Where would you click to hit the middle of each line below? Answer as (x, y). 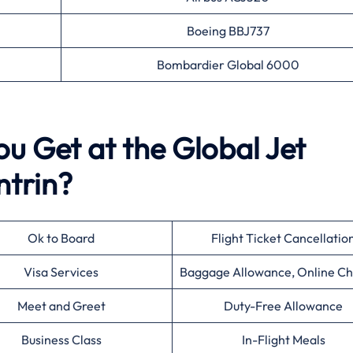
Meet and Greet (61, 306)
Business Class (61, 340)
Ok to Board (61, 238)
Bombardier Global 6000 (228, 65)
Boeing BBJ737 (228, 31)
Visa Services (61, 272)
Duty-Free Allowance (283, 306)
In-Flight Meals (283, 340)
